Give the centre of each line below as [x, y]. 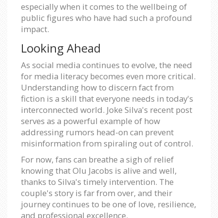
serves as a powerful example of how [91, 121]
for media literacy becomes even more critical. [108, 76]
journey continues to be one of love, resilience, [109, 204]
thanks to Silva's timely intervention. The [97, 182]
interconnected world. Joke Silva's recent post [107, 109]
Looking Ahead [61, 48]
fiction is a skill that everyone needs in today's [107, 98]
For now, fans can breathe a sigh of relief [97, 159]
